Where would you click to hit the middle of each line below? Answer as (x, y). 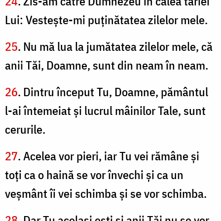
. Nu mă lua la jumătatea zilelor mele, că (115, 47)
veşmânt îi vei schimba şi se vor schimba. (106, 194)
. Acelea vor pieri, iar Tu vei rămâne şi (109, 156)
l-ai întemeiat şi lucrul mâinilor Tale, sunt (105, 111)
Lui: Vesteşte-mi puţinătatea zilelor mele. (106, 20)
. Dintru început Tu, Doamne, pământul (113, 92)
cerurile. (25, 129)
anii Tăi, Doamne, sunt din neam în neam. (107, 65)
